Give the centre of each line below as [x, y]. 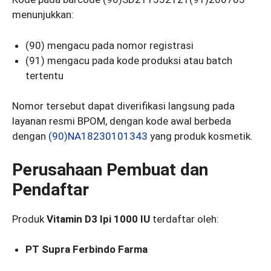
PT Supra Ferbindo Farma [87, 250]
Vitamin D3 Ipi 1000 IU [98, 219]
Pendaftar [51, 189]
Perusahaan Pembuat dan [110, 169]
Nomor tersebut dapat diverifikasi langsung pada [123, 106]
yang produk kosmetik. [200, 136]
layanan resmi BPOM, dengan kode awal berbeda [122, 121]
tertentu [45, 75]
